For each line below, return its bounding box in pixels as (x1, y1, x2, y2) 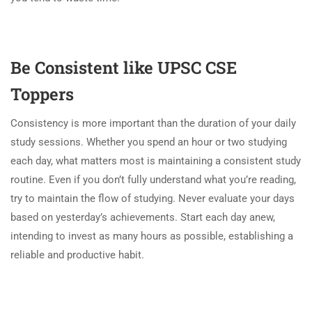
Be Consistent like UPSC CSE (10, 56, 237, 79)
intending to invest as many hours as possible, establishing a (10, 229, 293, 242)
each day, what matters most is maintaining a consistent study (10, 154, 301, 167)
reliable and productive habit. (10, 248, 144, 261)
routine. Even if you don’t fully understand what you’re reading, (10, 173, 296, 186)
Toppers (10, 82, 74, 105)
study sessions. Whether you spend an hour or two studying (10, 135, 287, 148)
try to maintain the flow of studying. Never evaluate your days (10, 192, 295, 205)
